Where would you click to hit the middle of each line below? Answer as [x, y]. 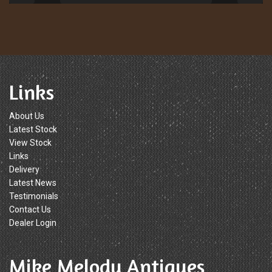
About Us [27, 116]
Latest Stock [33, 130]
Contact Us [30, 210]
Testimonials [34, 196]
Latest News [33, 183]
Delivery [24, 170]
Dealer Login [33, 223]
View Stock [30, 143]
